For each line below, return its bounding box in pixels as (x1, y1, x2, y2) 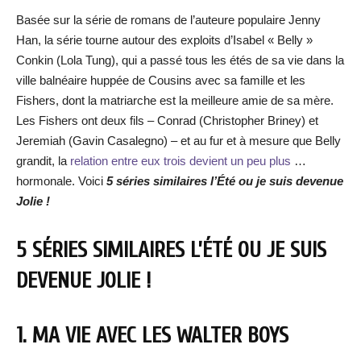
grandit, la (16, 154, 70, 168)
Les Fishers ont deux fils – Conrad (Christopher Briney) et (16, 114, 318, 127)
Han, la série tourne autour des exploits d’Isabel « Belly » (16, 33, 313, 47)
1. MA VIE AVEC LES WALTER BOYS (16, 323, 288, 348)
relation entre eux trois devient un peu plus (70, 154, 294, 168)
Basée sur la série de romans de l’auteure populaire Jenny (16, 13, 321, 27)
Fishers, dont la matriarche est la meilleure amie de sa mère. (16, 93, 334, 107)
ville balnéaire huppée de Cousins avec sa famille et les (16, 73, 305, 87)
